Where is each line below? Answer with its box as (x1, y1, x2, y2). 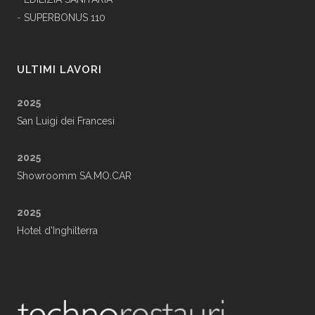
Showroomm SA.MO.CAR (17, 170, 131, 182)
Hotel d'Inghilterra (17, 225, 98, 237)
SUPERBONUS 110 (24, 12, 105, 24)
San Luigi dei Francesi (17, 115, 115, 127)
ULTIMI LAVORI (17, 63, 102, 77)
